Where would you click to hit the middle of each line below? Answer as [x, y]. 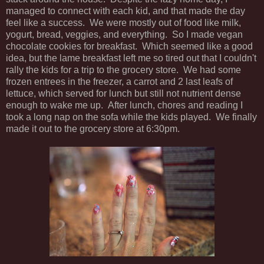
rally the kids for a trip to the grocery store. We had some [123, 70]
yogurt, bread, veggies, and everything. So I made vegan [124, 35]
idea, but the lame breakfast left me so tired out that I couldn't [131, 58]
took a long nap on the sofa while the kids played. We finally [131, 117]
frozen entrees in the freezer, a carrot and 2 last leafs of [119, 82]
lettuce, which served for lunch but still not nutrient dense [123, 94]
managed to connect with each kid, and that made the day [126, 11]
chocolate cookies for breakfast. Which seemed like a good [129, 47]
